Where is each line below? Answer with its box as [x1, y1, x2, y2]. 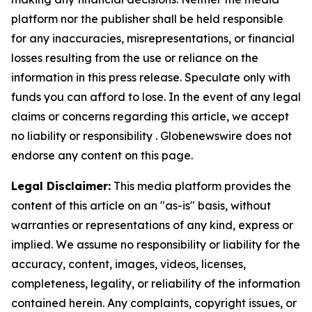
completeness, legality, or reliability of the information [11, 276, 300, 290]
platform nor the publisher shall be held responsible [11, 12, 283, 26]
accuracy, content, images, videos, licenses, [11, 257, 246, 271]
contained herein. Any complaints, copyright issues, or [11, 296, 297, 310]
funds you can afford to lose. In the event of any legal [11, 90, 301, 104]
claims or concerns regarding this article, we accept [11, 109, 289, 123]
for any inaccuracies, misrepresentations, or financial [11, 31, 295, 45]
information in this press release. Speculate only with [11, 70, 290, 84]
